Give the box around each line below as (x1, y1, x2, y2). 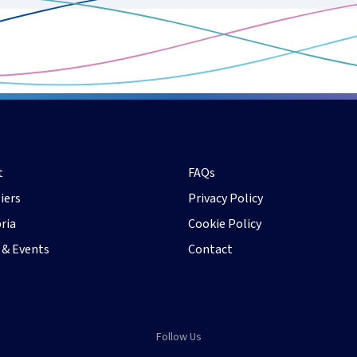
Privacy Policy (188, 189, 263, 207)
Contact (188, 240, 233, 258)
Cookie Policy (188, 214, 261, 233)
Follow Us (155, 329, 202, 346)
